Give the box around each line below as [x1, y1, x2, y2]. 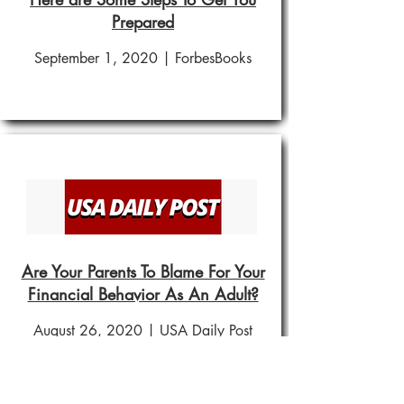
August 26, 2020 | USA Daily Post [32, 321, 252, 340]
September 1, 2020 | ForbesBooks [33, 49, 252, 68]
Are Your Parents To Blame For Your [21, 261, 265, 282]
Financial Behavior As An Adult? [27, 283, 259, 305]
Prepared [112, 11, 174, 32]
